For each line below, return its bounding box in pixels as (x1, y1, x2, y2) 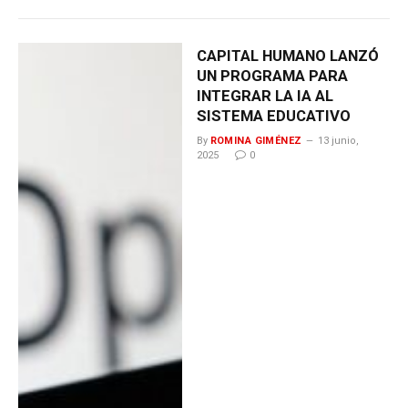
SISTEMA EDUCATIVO (196, 106, 351, 125)
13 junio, (317, 134, 359, 147)
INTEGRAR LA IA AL (196, 86, 333, 105)
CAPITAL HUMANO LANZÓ (196, 46, 379, 65)
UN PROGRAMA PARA (196, 66, 348, 85)
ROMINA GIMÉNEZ (209, 134, 302, 147)
